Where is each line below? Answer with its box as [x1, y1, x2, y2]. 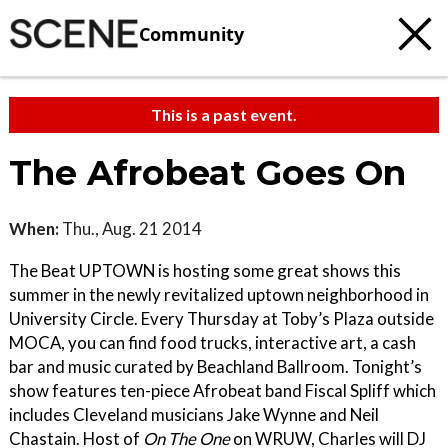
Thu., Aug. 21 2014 [59, 218, 202, 239]
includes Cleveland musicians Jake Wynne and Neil [9, 404, 379, 425]
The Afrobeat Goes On [9, 152, 406, 194]
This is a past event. [151, 105, 297, 124]
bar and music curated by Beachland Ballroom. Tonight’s [9, 356, 422, 377]
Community [139, 21, 244, 46]
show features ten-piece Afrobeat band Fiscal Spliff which [9, 380, 436, 401]
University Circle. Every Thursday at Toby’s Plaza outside [9, 308, 434, 329]
